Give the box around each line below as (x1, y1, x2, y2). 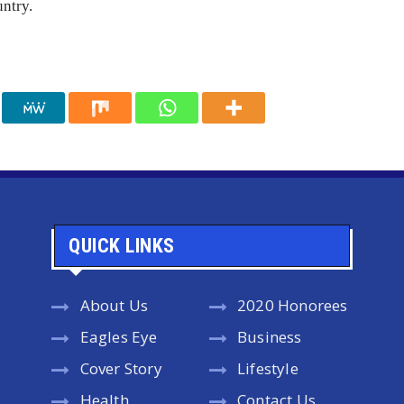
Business (236, 326, 302, 348)
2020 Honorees (236, 295, 348, 317)
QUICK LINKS (69, 234, 175, 258)
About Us (79, 295, 149, 317)
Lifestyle (236, 358, 298, 380)
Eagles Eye (79, 326, 158, 348)
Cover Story (79, 358, 162, 380)
